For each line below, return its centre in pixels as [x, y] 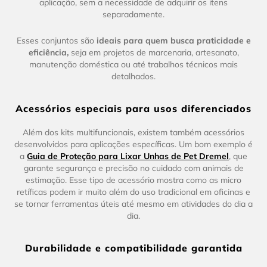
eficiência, [48, 52]
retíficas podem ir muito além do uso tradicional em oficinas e [133, 192]
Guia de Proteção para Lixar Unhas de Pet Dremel [128, 156]
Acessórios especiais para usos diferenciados [133, 108]
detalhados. [133, 76]
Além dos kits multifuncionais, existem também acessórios [133, 132]
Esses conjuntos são [56, 40]
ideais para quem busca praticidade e [173, 40]
